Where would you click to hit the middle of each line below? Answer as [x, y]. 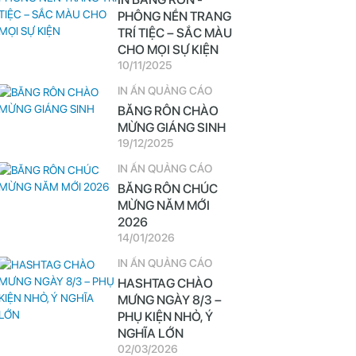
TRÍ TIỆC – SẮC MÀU [174, 33]
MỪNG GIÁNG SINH [171, 128]
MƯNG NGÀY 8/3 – [169, 300]
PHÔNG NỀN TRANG [174, 16]
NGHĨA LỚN [150, 333]
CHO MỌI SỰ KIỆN [168, 50]
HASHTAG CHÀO [165, 283]
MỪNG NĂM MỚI [163, 205]
